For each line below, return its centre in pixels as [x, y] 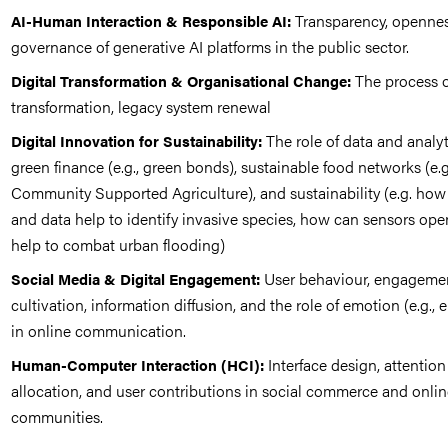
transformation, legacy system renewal [141, 106]
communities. [57, 416]
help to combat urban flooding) [118, 244]
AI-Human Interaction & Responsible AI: [151, 20]
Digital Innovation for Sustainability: [137, 140]
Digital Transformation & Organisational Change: [181, 80]
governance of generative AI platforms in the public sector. [210, 46]
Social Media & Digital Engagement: [136, 278]
